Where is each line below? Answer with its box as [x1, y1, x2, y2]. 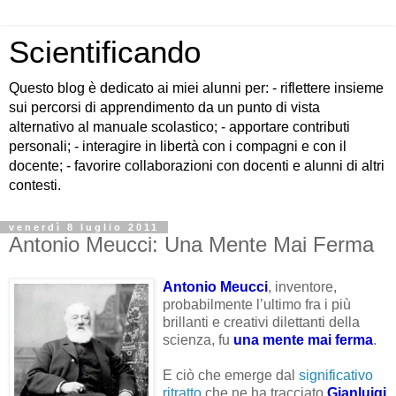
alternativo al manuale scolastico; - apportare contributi [9, 119, 350, 134]
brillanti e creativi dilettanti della [163, 314, 360, 330]
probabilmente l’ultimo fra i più [163, 296, 351, 312]
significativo [299, 367, 373, 383]
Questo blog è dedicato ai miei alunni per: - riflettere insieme [9, 80, 384, 95]
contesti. [9, 178, 61, 193]
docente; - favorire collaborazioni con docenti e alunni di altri [9, 158, 385, 173]
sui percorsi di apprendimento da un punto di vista [9, 100, 320, 115]
